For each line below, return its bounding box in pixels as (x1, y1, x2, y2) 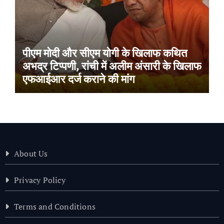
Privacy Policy (13, 174, 65, 185)
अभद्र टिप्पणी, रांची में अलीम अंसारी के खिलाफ (22, 58, 201, 73)
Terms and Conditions (13, 200, 95, 212)
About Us (13, 147, 48, 159)
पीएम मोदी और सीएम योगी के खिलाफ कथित (22, 45, 187, 60)
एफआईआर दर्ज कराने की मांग (22, 71, 134, 86)
